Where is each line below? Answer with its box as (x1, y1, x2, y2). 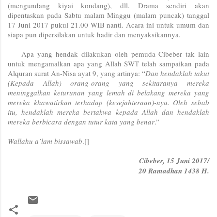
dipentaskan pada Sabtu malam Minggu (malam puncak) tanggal (8, 10, 209, 20)
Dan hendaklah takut (145, 68, 209, 78)
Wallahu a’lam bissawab (8, 136, 82, 146)
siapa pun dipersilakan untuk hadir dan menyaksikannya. (8, 29, 181, 39)
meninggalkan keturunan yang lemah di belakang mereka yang (8, 87, 209, 97)
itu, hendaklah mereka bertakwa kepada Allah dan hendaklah (8, 107, 209, 117)
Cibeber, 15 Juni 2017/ (139, 155, 209, 166)
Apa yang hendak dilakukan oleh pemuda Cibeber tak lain (21, 48, 209, 59)
